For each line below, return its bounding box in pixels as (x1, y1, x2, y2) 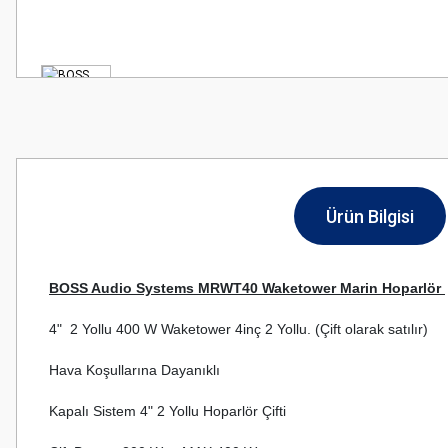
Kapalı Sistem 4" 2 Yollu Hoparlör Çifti (49, 403, 286, 419)
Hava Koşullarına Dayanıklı (49, 362, 224, 378)
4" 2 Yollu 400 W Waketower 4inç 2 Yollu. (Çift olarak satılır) (49, 321, 428, 337)
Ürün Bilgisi (326, 205, 414, 227)
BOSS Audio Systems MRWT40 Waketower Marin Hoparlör (49, 280, 445, 296)
